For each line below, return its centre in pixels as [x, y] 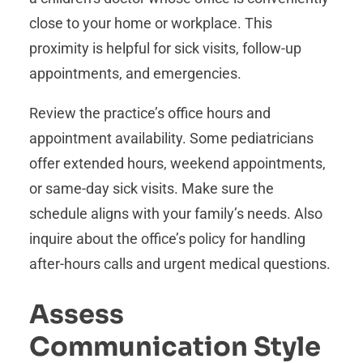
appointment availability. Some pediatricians [171, 139]
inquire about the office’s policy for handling [167, 239]
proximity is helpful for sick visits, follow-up [165, 49]
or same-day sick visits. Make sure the [152, 189]
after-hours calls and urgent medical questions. [180, 264]
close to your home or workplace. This [151, 23]
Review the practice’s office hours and [150, 113]
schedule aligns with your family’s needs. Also [176, 214]
